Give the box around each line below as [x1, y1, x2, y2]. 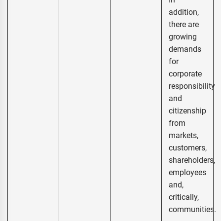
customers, [169, 143, 207, 153]
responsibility [169, 81, 215, 91]
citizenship [169, 106, 206, 116]
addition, [169, 7, 199, 17]
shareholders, [169, 155, 215, 165]
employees [169, 168, 206, 178]
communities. [169, 205, 216, 215]
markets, [169, 131, 198, 141]
